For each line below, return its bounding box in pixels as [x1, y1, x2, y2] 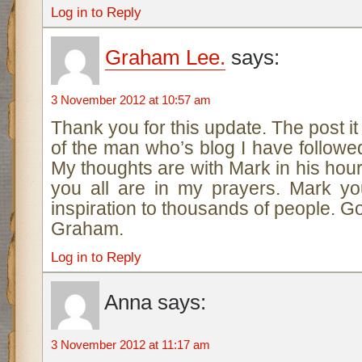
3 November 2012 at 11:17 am [50, 338, 210, 351]
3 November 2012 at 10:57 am [50, 93, 211, 107]
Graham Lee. [104, 45, 225, 69]
